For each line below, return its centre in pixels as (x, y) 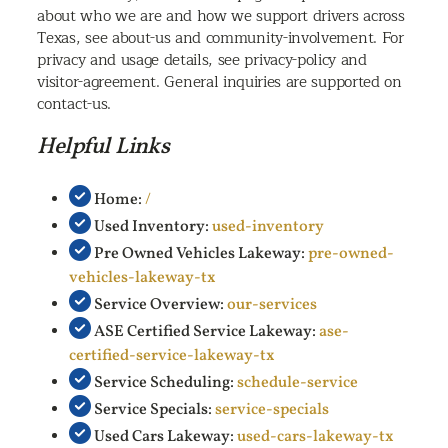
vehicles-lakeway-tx (143, 277)
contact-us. (74, 104)
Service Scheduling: (164, 382)
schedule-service (298, 382)
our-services (272, 304)
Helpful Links (103, 146)
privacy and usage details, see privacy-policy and (202, 60)
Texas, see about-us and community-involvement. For (220, 38)
